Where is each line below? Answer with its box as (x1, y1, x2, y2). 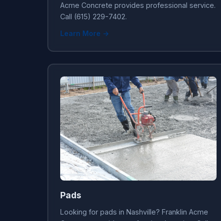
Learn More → (60, 29, 109, 37)
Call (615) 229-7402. (60, 12, 127, 21)
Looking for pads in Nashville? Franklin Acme (60, 208, 208, 217)
